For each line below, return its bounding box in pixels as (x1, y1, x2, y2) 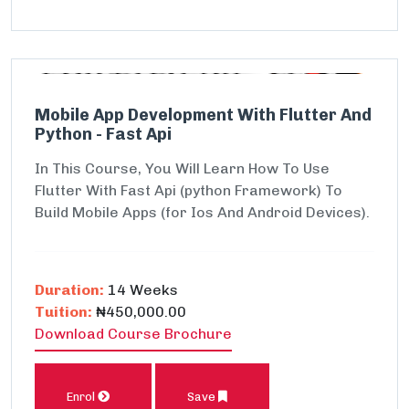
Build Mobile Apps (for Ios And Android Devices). (35, 204, 370, 221)
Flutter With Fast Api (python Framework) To (35, 182, 342, 199)
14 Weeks (104, 281, 178, 299)
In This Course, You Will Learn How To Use (35, 160, 330, 177)
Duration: (35, 281, 104, 299)
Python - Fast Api (35, 124, 172, 144)
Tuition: (35, 303, 92, 320)
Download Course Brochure (35, 325, 232, 342)
